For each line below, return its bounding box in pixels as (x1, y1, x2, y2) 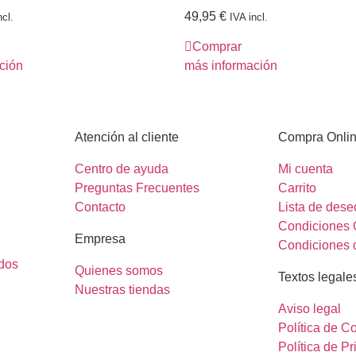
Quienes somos (75, 264, 163, 278)
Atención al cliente (75, 130, 179, 145)
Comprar (192, 40, 242, 54)
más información (184, 59, 277, 73)
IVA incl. (230, 10, 268, 23)
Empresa (75, 232, 126, 246)
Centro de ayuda (75, 162, 168, 176)
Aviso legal (278, 302, 341, 316)
